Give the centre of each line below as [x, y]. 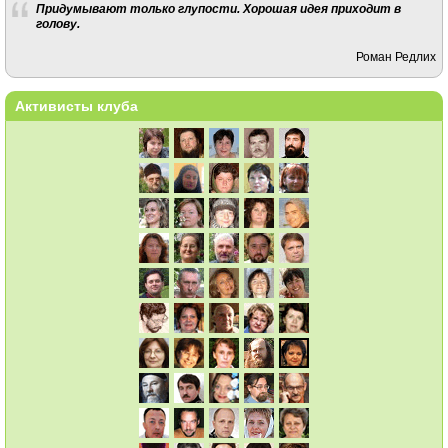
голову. [57, 24]
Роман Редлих [396, 56]
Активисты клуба [76, 105]
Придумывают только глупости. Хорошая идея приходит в [218, 9]
